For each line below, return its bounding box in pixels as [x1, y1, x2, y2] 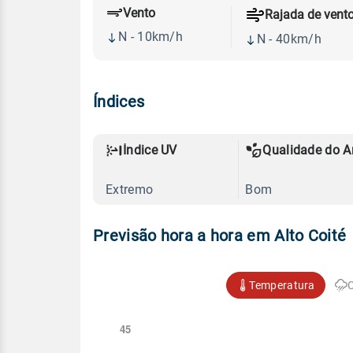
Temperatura [249, 278, 315, 292]
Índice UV [123, 142, 177, 158]
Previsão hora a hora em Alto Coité [93, 226, 347, 246]
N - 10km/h [118, 29, 183, 45]
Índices [93, 91, 145, 111]
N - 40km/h [256, 31, 321, 46]
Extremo [106, 181, 154, 197]
